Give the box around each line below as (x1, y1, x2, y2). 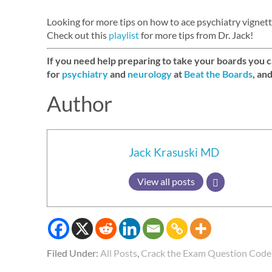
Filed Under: (47, 246, 100, 259)
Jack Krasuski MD (129, 145, 219, 159)
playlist (109, 29, 139, 41)
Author (47, 90, 112, 116)
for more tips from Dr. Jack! (139, 29, 253, 41)
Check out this (47, 29, 109, 41)
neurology (127, 68, 172, 80)
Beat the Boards (184, 68, 253, 80)
